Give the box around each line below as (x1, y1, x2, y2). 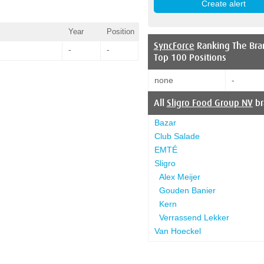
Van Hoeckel (154, 226, 201, 236)
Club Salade (154, 131, 200, 141)
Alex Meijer (159, 171, 200, 181)
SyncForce (153, 40, 194, 51)
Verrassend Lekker (159, 212, 229, 222)
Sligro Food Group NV (166, 97, 253, 108)
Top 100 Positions (153, 52, 226, 63)
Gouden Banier (159, 185, 216, 195)
